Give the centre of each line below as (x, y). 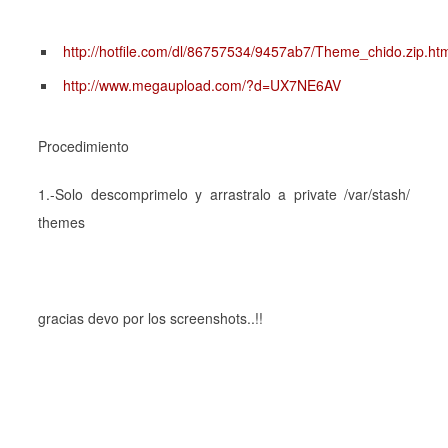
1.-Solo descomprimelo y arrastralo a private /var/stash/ (224, 194)
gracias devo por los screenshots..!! (150, 318)
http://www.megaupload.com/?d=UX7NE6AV (202, 85)
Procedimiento (83, 146)
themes (61, 222)
